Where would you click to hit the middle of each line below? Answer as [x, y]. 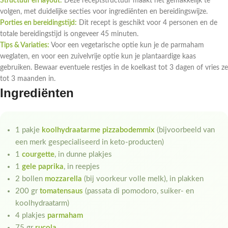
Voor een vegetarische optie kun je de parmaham [127, 46]
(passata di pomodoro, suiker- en [138, 191]
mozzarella [63, 179]
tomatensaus [61, 191]
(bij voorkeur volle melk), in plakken [143, 179]
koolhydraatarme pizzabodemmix [98, 130]
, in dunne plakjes [83, 155]
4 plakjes [31, 216]
